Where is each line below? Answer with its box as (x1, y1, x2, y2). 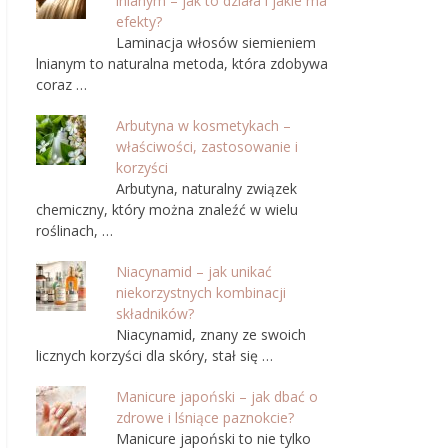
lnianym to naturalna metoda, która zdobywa (36, 54, 328, 73)
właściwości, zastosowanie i (116, 137, 298, 156)
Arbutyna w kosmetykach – (116, 116, 291, 135)
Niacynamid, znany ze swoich (116, 325, 306, 344)
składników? (116, 304, 194, 323)
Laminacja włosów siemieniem (116, 33, 316, 52)
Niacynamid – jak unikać (116, 262, 272, 281)
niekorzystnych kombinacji (116, 283, 286, 302)
